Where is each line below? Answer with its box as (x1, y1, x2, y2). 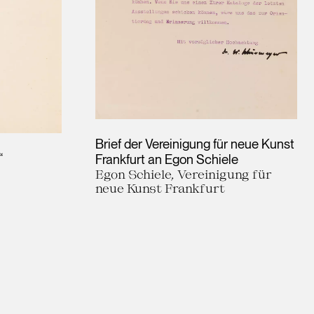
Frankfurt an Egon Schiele (95, 151, 238, 168)
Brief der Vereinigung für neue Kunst (95, 136, 294, 152)
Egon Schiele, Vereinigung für (95, 167, 272, 182)
